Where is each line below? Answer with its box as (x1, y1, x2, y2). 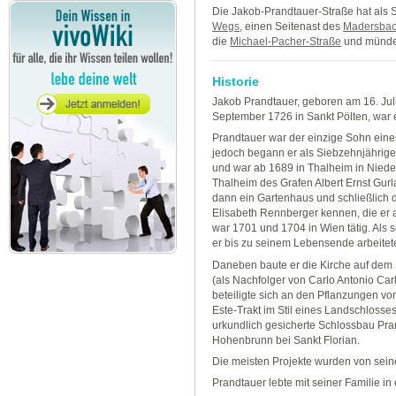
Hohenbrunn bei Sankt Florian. (212, 333, 361, 346)
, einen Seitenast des (240, 19, 344, 33)
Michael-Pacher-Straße (230, 34, 342, 48)
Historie (212, 73, 260, 88)
